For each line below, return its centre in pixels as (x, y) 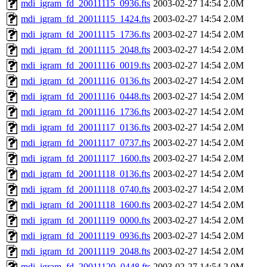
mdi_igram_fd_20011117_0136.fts (86, 128)
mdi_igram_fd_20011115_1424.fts (86, 19)
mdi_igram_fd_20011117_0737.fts (86, 143)
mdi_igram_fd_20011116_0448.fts (86, 97)
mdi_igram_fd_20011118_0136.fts (86, 174)
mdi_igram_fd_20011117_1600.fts (86, 159)
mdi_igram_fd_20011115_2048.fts (86, 50)
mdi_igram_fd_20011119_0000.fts (86, 221)
